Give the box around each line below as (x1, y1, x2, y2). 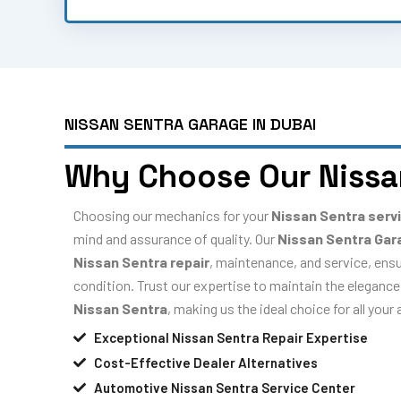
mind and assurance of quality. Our (73, 230, 277, 248)
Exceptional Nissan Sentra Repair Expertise (93, 328, 368, 346)
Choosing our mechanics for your (73, 207, 271, 225)
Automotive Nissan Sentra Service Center (93, 379, 355, 396)
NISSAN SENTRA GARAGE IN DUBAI (64, 114, 316, 135)
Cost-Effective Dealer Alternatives (93, 354, 318, 371)
